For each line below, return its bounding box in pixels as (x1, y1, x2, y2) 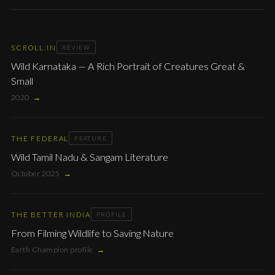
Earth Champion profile (11, 245, 93, 254)
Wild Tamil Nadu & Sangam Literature (11, 151, 168, 163)
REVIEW (61, 44, 90, 51)
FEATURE (74, 134, 107, 142)
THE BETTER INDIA (11, 210, 91, 219)
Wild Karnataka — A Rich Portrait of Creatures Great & (11, 60, 245, 72)
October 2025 (11, 169, 60, 178)
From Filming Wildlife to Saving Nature (11, 227, 174, 239)
